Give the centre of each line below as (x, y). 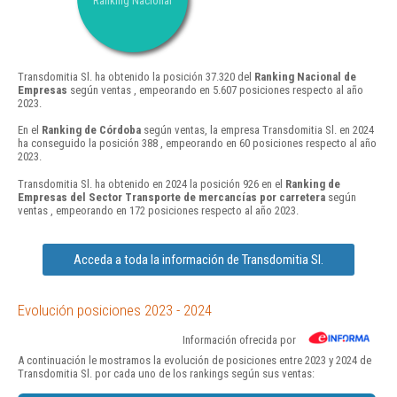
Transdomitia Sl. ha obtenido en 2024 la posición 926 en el (152, 183)
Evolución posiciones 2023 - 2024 (115, 310)
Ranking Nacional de (305, 77)
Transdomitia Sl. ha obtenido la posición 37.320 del (136, 77)
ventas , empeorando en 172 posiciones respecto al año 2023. (158, 210)
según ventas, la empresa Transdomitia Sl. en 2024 (257, 130)
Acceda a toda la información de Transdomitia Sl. (198, 259)
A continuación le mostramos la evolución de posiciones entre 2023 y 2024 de (195, 360)
